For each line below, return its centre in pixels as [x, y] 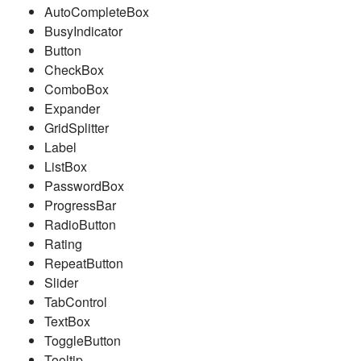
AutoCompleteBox [97, 12]
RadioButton [80, 224]
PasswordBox [84, 186]
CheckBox [74, 70]
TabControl [76, 302]
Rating [63, 244]
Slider [61, 282]
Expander [72, 108]
